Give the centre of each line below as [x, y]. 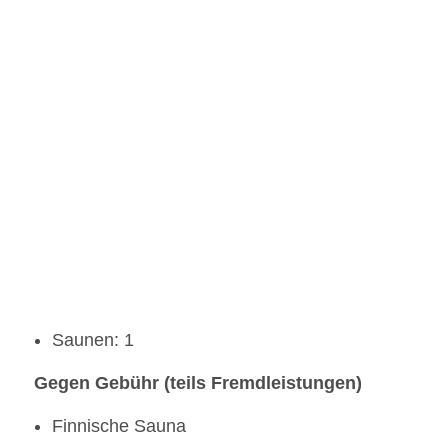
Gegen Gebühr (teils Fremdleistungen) [198, 383]
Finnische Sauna [119, 426]
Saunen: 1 [93, 340]
